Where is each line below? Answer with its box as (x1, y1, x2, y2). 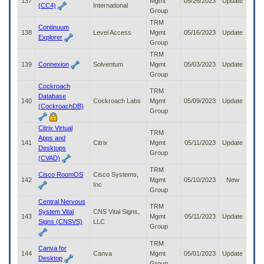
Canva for (38, 245, 67, 252)
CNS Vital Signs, (93, 208, 140, 216)
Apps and (38, 134, 65, 142)
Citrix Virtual (38, 124, 72, 132)
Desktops (38, 144, 66, 152)
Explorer (38, 34, 62, 41)
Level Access (93, 29, 131, 37)
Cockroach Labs (93, 97, 141, 105)
